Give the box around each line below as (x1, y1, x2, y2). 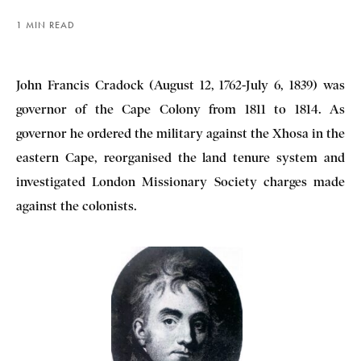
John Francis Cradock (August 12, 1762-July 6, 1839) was (16, 77, 345, 93)
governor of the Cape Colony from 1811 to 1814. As (16, 102, 345, 118)
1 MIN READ (16, 19, 75, 31)
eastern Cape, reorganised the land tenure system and (16, 150, 345, 166)
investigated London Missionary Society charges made (16, 174, 345, 190)
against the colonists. (16, 198, 137, 214)
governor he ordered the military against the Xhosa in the (16, 126, 345, 142)
